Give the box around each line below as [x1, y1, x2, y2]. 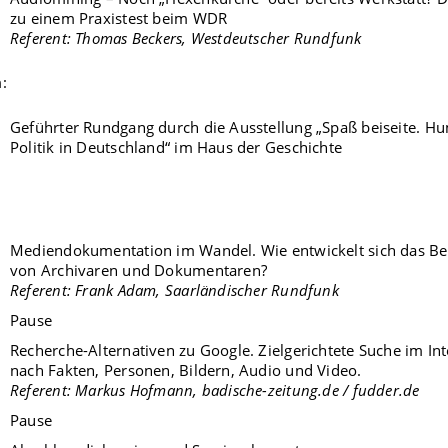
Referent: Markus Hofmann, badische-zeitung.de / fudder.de [10, 380, 420, 401]
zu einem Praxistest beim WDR [10, 7, 228, 28]
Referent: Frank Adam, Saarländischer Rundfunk [10, 280, 339, 301]
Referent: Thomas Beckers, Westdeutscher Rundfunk [10, 27, 362, 48]
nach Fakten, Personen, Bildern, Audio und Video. [10, 360, 362, 381]
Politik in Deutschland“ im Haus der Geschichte [10, 136, 343, 157]
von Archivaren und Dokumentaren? [10, 260, 268, 281]
